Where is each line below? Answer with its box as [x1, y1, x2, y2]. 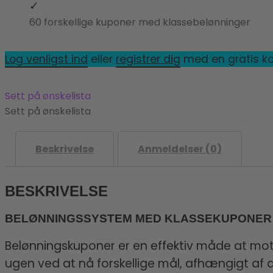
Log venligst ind [5, 51, 88, 66]
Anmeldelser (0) [138, 141, 222, 156]
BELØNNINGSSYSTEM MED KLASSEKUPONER [5, 211, 272, 225]
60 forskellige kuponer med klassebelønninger [29, 15, 250, 29]
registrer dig [116, 51, 180, 66]
